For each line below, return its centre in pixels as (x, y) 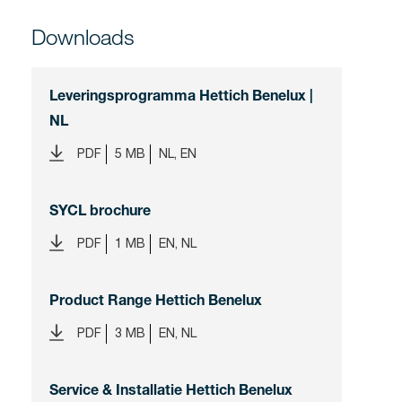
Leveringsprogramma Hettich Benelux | (181, 97)
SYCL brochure (100, 212)
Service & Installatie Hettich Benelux (171, 393)
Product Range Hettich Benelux (156, 303)
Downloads (83, 36)
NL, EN (178, 153)
